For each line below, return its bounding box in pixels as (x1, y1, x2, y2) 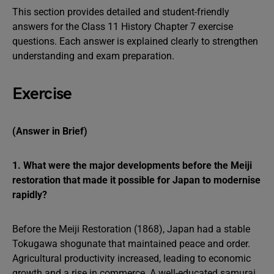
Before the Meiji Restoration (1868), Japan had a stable (12, 223, 250, 235)
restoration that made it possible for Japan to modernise (12, 174, 261, 186)
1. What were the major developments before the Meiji (12, 160, 252, 171)
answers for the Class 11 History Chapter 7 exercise (12, 21, 233, 32)
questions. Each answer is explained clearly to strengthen (12, 35, 258, 47)
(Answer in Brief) (12, 125, 87, 137)
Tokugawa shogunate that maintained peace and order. (12, 238, 250, 250)
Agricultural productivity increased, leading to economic (12, 253, 251, 264)
